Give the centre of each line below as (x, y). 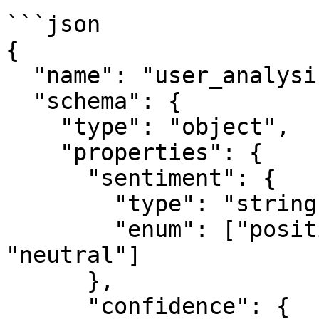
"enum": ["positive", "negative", (60, 229)
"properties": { (33, 152)
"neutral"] (73, 255)
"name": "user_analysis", (19, 75)
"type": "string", (60, 204)
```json (53, 24)
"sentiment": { (46, 178)
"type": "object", (33, 127)
